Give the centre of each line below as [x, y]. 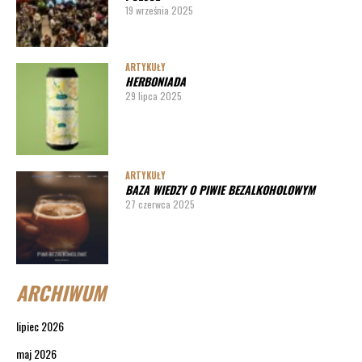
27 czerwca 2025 [160, 204]
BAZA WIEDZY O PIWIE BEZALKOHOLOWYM [220, 190]
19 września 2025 [159, 10]
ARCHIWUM [61, 292]
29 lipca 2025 [153, 96]
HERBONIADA [155, 82]
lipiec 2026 [40, 326]
